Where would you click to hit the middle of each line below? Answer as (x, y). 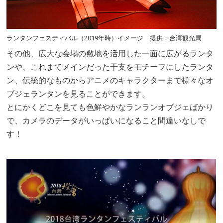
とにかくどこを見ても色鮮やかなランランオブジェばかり (110, 108)
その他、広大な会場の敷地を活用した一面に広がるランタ (110, 54)
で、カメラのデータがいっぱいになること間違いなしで (106, 121)
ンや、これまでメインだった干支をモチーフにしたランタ (110, 67)
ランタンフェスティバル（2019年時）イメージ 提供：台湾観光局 (104, 38)
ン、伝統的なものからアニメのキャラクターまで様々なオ (110, 81)
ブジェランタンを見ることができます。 (78, 94)
